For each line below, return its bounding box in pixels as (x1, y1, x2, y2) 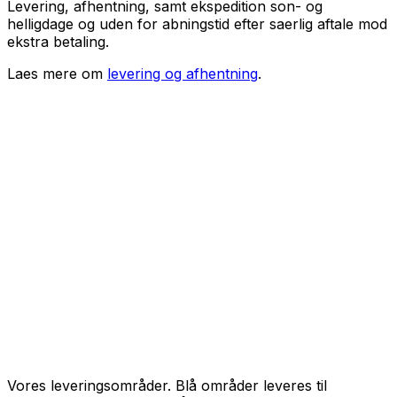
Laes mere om (7, 65, 103, 83)
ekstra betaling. (7, 33, 109, 51)
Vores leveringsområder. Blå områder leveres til (7, 377, 327, 395)
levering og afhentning (107, 65, 258, 83)
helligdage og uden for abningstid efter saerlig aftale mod (7, 15, 387, 34)
